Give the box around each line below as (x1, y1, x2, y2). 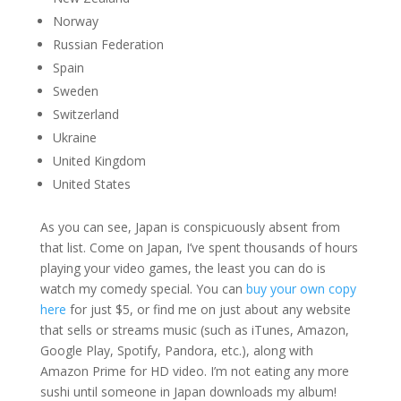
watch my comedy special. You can (39, 280, 246, 297)
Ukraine (52, 129, 97, 146)
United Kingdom (52, 152, 146, 169)
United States (52, 175, 131, 192)
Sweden (52, 82, 98, 99)
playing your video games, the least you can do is (39, 260, 326, 277)
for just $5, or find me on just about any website (65, 301, 351, 318)
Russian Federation (52, 36, 164, 53)
